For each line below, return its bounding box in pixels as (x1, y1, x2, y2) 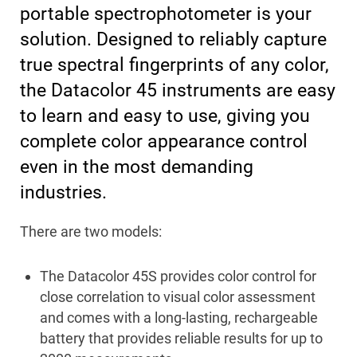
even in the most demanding (20, 156, 253, 178)
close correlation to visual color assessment (40, 288, 316, 305)
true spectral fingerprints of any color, (20, 54, 329, 76)
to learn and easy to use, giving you (20, 105, 310, 127)
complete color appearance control (20, 131, 308, 152)
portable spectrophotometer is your (20, 3, 312, 25)
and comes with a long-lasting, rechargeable (40, 309, 318, 326)
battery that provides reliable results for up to (40, 330, 323, 347)
